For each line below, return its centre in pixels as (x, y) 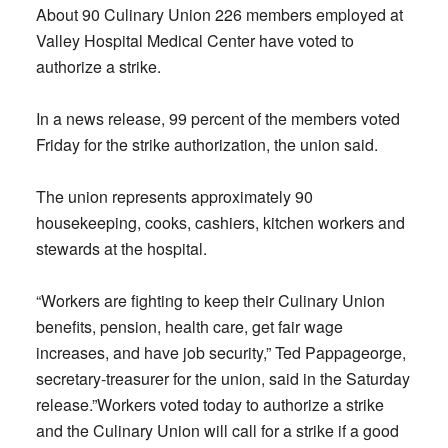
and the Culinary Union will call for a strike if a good (217, 430)
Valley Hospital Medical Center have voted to (194, 40)
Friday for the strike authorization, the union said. (206, 144)
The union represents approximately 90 (174, 196)
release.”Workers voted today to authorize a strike (209, 404)
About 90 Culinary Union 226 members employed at (219, 14)
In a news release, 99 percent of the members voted (217, 118)
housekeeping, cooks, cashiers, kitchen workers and (220, 222)
